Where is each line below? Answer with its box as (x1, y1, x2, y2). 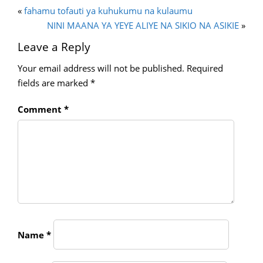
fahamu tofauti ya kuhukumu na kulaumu (24, 5, 193, 17)
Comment (18, 103, 64, 116)
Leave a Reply (18, 39, 90, 55)
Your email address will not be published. (18, 62, 184, 75)
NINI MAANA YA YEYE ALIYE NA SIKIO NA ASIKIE (47, 19, 239, 32)
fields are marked (18, 77, 90, 89)
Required (187, 62, 223, 75)
